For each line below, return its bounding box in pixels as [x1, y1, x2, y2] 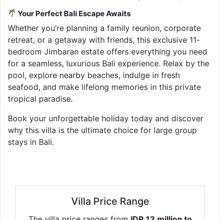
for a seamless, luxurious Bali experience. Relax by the [8, 58, 209, 68]
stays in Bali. [8, 137, 54, 147]
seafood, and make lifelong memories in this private [8, 82, 201, 92]
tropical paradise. [8, 93, 73, 104]
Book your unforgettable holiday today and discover [8, 113, 203, 123]
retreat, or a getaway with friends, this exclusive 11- [8, 34, 200, 45]
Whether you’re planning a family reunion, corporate [8, 23, 201, 33]
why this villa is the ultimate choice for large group [8, 125, 197, 135]
